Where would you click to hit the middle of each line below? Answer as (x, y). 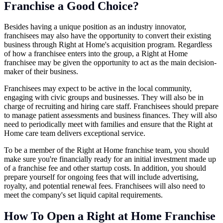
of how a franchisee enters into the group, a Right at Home (96, 54)
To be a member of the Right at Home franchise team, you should (107, 150)
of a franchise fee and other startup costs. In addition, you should (105, 168)
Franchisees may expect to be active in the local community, (98, 89)
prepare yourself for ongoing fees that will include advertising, (101, 177)
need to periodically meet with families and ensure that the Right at (108, 124)
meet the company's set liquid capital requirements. (83, 195)
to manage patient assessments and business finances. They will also (111, 115)
